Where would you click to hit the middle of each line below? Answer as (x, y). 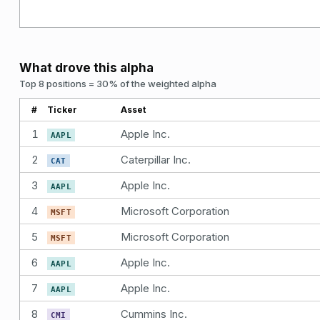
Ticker (62, 109)
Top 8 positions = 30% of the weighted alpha (118, 83)
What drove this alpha (86, 67)
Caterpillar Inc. (156, 159)
